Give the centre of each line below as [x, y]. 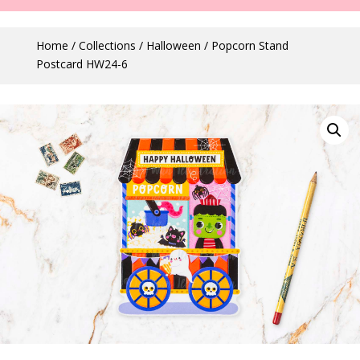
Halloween [173, 45]
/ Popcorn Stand [244, 45]
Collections [107, 45]
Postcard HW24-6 [82, 63]
